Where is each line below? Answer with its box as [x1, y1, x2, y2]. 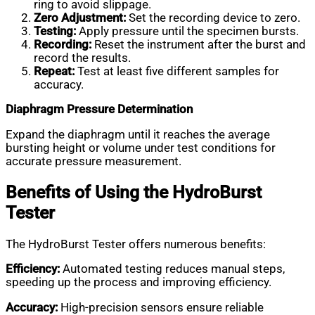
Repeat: [34, 64, 75, 78]
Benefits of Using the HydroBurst [6, 182, 262, 203]
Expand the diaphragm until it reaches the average [6, 127, 270, 141]
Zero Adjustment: [34, 11, 126, 25]
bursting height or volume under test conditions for [6, 141, 276, 155]
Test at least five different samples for [75, 64, 279, 78]
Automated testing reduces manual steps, [63, 262, 285, 276]
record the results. [34, 51, 131, 65]
